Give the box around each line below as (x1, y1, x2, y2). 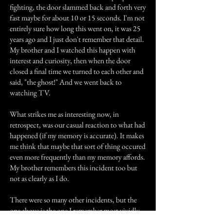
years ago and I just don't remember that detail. (10, 34, 144, 44)
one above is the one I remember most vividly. (10, 205, 141, 216)
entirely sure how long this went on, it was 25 (10, 23, 141, 34)
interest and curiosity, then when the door (10, 55, 130, 66)
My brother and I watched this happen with (10, 45, 135, 55)
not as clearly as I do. (10, 173, 69, 183)
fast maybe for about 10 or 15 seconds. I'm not (10, 13, 145, 23)
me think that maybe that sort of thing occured (10, 141, 145, 151)
